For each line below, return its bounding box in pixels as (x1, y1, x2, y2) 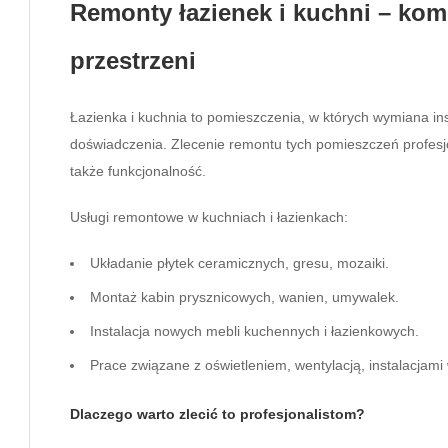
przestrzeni (70, 46, 196, 74)
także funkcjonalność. (70, 162, 206, 179)
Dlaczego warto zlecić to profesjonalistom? (70, 405, 365, 422)
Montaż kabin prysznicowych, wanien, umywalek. (90, 288, 399, 305)
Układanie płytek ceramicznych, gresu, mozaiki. (90, 254, 389, 271)
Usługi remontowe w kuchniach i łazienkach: (70, 208, 348, 225)
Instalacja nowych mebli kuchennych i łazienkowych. (90, 322, 419, 339)
